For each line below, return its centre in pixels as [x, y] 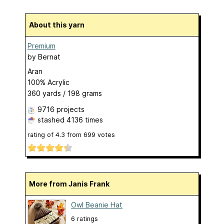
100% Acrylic [48, 82]
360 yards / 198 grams [65, 93]
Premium [41, 45]
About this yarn [59, 24]
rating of [41, 134]
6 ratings [84, 218]
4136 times [85, 119]
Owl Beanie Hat [97, 204]
